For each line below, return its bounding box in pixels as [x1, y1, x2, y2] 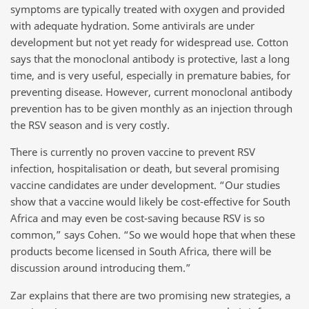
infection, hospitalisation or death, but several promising [10, 161, 279, 176]
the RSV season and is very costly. [10, 117, 170, 132]
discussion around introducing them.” [10, 261, 191, 275]
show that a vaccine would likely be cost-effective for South [10, 195, 290, 209]
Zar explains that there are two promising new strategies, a [10, 288, 290, 302]
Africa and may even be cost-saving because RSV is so [10, 211, 265, 226]
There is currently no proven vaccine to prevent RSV [10, 145, 255, 159]
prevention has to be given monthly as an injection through [10, 101, 292, 115]
